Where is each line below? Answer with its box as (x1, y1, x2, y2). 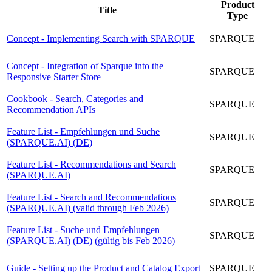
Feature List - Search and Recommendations (7, 191, 176, 202)
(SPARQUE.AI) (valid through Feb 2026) (7, 202, 169, 213)
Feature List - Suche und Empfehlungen (7, 224, 160, 235)
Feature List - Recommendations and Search (7, 158, 176, 169)
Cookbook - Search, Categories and (7, 93, 143, 104)
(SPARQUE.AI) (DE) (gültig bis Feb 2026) (7, 235, 175, 246)
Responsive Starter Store (7, 71, 101, 82)
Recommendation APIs (7, 104, 95, 115)
